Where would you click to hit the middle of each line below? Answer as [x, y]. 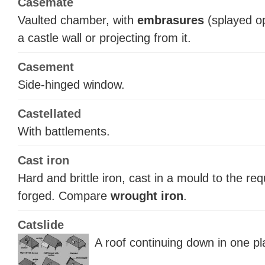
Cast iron [43, 160]
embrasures [171, 20]
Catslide [41, 224]
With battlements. [64, 132]
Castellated [49, 114]
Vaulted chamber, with [77, 20]
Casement [46, 67]
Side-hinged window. [71, 85]
